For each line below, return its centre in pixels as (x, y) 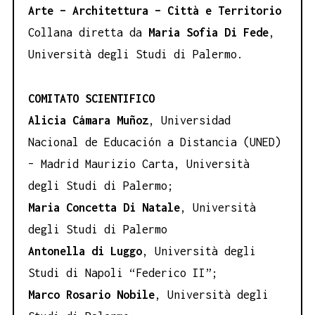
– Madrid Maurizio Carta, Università (139, 163)
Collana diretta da (88, 33)
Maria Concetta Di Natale (104, 207)
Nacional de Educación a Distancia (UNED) (155, 142)
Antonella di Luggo (85, 251)
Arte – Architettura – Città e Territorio (155, 11)
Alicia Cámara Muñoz (88, 120)
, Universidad (189, 120)
